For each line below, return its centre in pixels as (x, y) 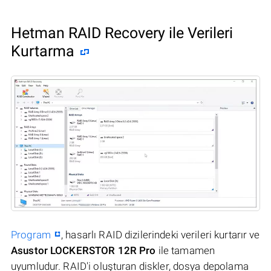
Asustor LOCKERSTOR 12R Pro (83, 250)
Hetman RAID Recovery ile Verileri (122, 33)
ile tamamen (185, 250)
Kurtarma (43, 51)
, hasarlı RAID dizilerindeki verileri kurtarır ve (161, 234)
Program (31, 234)
